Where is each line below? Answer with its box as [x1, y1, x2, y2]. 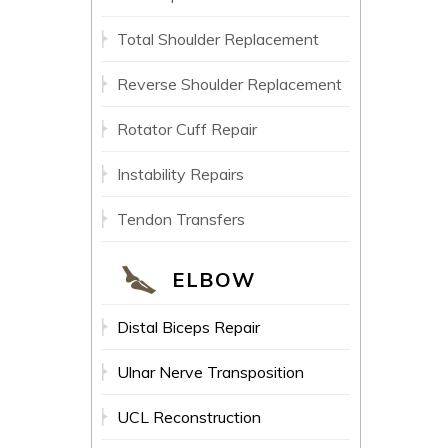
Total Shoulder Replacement [117, 29, 319, 49]
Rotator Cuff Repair [117, 119, 257, 139]
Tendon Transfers [117, 209, 245, 229]
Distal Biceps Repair [117, 317, 260, 337]
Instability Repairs [117, 164, 244, 184]
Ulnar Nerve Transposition [117, 362, 304, 382]
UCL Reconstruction [117, 407, 261, 427]
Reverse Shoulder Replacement [117, 74, 342, 94]
